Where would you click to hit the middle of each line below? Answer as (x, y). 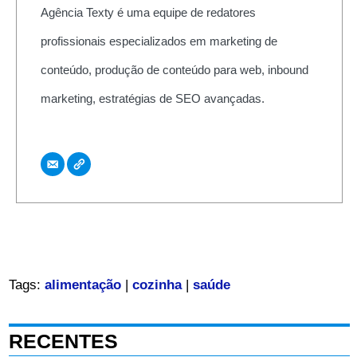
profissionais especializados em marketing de (159, 41)
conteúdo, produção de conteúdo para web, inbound (174, 69)
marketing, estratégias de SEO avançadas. (152, 98)
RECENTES (63, 341)
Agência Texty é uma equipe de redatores (148, 12)
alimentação (82, 285)
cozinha (157, 285)
